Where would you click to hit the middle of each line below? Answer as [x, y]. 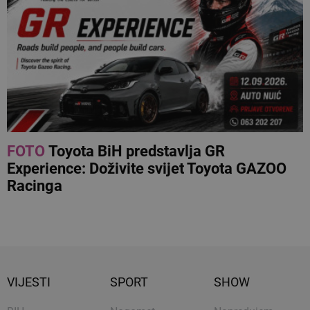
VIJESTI [29, 282]
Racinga [35, 186]
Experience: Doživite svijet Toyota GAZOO [147, 169]
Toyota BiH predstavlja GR [134, 152]
